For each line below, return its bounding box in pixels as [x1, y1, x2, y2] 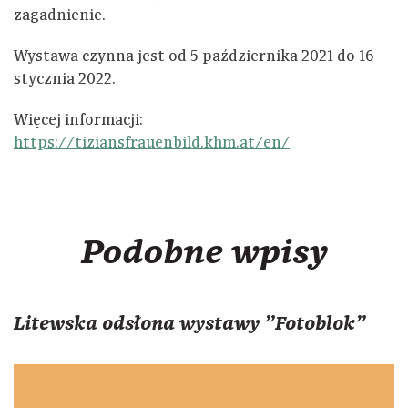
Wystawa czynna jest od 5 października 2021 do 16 [14, 46, 374, 67]
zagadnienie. [14, 5, 106, 26]
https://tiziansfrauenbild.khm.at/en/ [14, 133, 290, 154]
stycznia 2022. [14, 69, 116, 90]
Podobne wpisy [80, 229, 328, 277]
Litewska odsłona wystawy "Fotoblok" [14, 310, 366, 337]
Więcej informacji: [14, 110, 143, 131]
